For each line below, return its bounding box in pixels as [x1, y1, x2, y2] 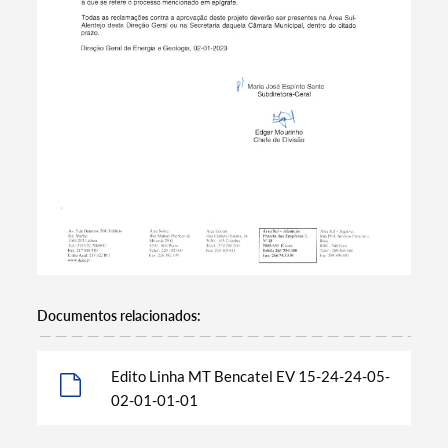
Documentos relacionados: [37, 307, 202, 325]
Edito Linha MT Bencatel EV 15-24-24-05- [111, 367, 391, 386]
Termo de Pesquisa [52, 291, 202, 314]
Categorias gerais [52, 415, 189, 438]
